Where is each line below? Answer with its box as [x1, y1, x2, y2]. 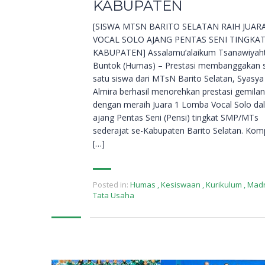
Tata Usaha [93, 190, 134, 201]
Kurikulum [206, 179, 242, 190]
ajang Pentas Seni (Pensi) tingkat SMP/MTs [93, 112, 258, 124]
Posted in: [93, 179, 128, 190]
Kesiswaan [161, 179, 201, 190]
